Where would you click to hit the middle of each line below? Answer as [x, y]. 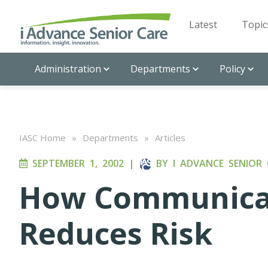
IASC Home [42, 138]
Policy [232, 69]
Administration [68, 69]
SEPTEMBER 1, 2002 [76, 163]
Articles [170, 138]
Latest [203, 25]
